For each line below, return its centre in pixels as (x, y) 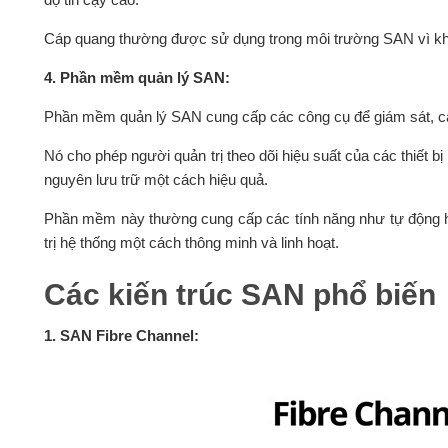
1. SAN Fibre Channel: (121, 336)
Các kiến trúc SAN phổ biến (239, 295)
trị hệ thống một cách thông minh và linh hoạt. (191, 243)
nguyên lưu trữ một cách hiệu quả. (155, 180)
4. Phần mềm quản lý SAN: (136, 78)
